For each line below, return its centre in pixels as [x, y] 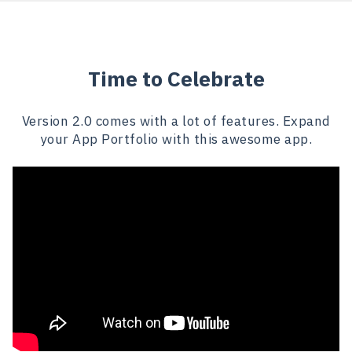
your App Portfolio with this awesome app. [176, 139]
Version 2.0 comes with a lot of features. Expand [176, 121]
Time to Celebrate [176, 78]
